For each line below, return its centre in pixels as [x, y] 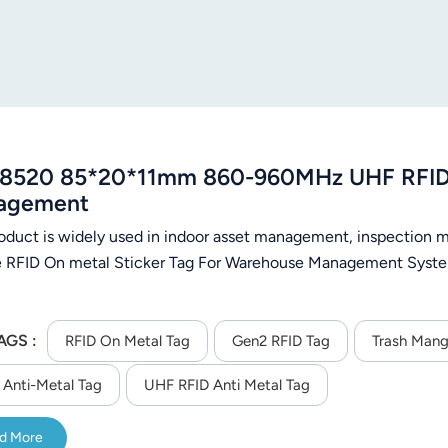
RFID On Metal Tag [127, 340]
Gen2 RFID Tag [280, 340]
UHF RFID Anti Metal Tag [227, 384]
